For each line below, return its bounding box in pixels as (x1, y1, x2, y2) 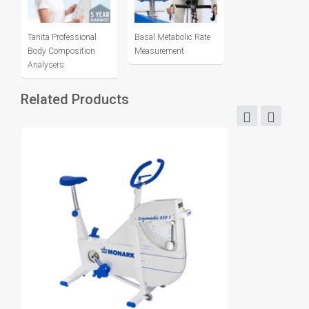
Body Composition (28, 46, 95, 56)
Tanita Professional (28, 32, 97, 42)
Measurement (134, 46, 184, 56)
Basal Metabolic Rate (134, 32, 210, 42)
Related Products (21, 91, 129, 108)
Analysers (28, 60, 64, 70)
